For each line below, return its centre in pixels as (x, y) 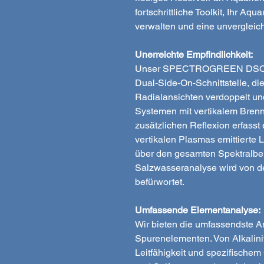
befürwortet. (160, 181)
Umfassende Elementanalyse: (198, 210)
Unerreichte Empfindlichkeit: (194, 54)
